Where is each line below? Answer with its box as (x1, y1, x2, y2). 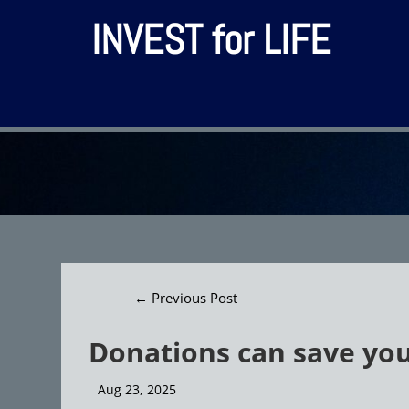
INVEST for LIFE (91, 13, 330, 66)
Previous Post (152, 288, 238, 308)
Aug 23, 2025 (98, 380, 177, 398)
